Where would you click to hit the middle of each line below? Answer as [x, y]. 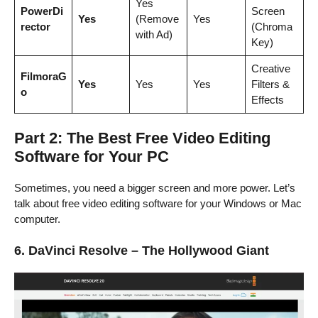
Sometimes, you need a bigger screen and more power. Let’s [155, 188]
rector [35, 26]
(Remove [157, 18]
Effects [267, 99]
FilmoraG [43, 76]
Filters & [270, 84]
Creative [270, 68]
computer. [37, 219]
